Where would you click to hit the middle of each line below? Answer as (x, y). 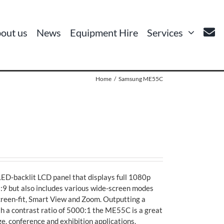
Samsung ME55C (141, 79)
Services (165, 33)
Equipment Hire (104, 33)
